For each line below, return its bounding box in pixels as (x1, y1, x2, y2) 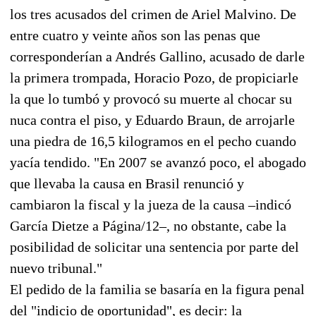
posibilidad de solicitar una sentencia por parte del (10, 238, 299, 255)
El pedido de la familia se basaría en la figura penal (10, 281, 305, 297)
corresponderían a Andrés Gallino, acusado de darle (10, 48, 305, 64)
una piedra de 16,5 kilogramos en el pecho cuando (10, 133, 296, 149)
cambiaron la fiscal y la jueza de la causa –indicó (10, 196, 291, 212)
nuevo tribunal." (10, 260, 102, 276)
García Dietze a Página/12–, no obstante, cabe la (10, 217, 286, 233)
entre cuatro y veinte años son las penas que (10, 27, 260, 43)
